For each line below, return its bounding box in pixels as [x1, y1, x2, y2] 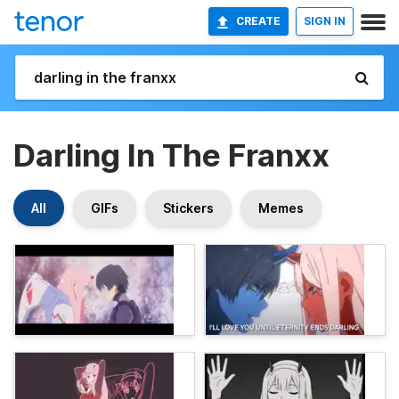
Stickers [163, 200, 214, 216]
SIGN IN [304, 14, 346, 28]
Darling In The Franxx [13, 136, 330, 174]
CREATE [236, 14, 281, 28]
